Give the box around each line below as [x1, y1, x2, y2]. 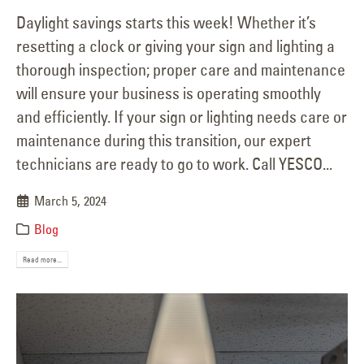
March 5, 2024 [34, 192, 107, 209]
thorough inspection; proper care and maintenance [16, 58, 345, 80]
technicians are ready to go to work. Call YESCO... [16, 153, 332, 174]
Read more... [23, 254, 63, 264]
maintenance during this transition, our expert [16, 129, 311, 150]
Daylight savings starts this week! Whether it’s [16, 11, 316, 32]
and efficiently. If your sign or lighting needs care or [16, 106, 347, 127]
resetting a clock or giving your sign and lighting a [16, 35, 335, 56]
